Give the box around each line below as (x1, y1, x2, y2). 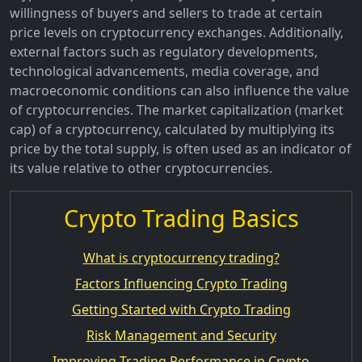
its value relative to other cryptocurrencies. (10, 158, 272, 177)
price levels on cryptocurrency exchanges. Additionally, (10, 23, 343, 41)
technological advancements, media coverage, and (10, 61, 319, 80)
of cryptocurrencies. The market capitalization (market (10, 100, 343, 119)
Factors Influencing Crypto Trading (74, 274, 288, 293)
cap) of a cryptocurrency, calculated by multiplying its (10, 120, 335, 138)
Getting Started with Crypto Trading (71, 300, 291, 318)
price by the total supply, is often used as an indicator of (10, 139, 351, 158)
